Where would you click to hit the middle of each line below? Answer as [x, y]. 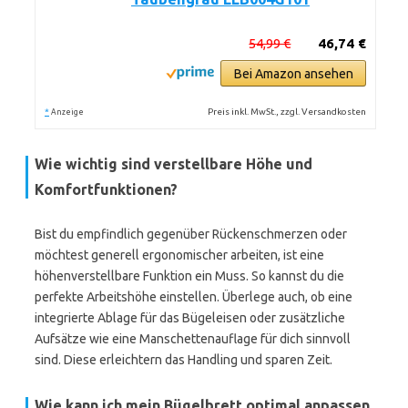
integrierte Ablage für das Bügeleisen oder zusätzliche [190, 318]
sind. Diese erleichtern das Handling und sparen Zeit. [184, 360]
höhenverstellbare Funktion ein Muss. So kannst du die [189, 276]
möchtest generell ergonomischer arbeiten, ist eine [179, 255]
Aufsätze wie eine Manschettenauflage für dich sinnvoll [193, 339]
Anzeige [67, 112]
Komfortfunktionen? [106, 189]
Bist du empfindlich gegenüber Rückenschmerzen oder [191, 234]
